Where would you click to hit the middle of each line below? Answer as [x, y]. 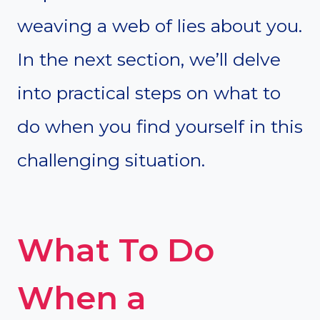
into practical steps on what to [149, 93]
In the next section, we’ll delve [149, 60]
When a [82, 297]
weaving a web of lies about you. [160, 26]
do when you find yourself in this [160, 127]
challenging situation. [111, 160]
